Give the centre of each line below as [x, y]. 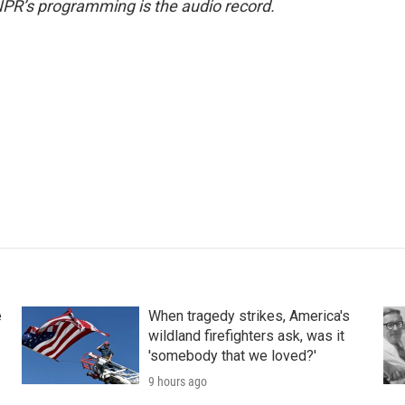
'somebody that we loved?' [232, 356]
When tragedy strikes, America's [249, 316]
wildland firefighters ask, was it [246, 336]
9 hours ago [177, 382]
